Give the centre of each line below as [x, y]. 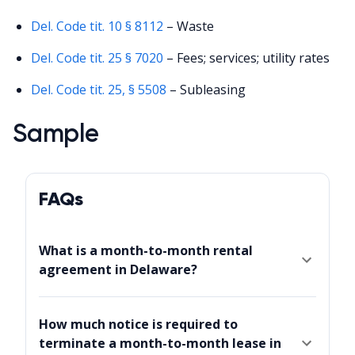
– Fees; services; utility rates [247, 57]
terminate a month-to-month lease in [160, 344]
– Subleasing [208, 89]
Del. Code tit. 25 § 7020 [97, 57]
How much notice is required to [138, 324]
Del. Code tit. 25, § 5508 [99, 89]
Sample [56, 134]
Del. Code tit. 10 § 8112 [97, 26]
